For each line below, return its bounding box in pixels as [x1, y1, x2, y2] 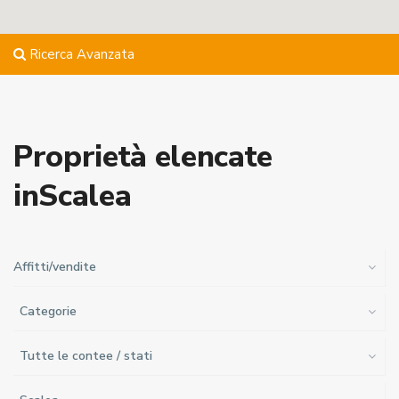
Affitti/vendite [13, 258, 96, 275]
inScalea [13, 175, 132, 216]
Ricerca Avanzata [26, 45, 134, 63]
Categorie [20, 303, 77, 320]
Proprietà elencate [13, 136, 273, 177]
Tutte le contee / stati [20, 347, 152, 364]
